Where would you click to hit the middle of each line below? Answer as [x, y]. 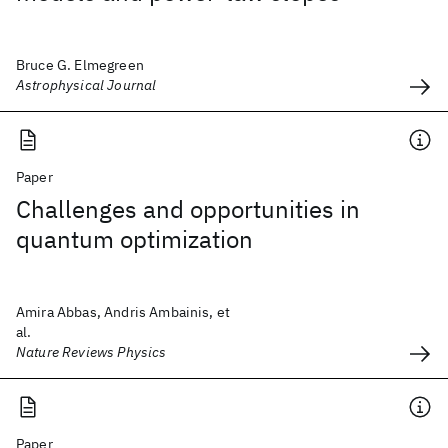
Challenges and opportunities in [188, 209]
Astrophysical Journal [86, 85]
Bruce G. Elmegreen [80, 65]
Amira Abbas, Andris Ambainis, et [123, 312]
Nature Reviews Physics [91, 352]
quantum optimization [134, 239]
